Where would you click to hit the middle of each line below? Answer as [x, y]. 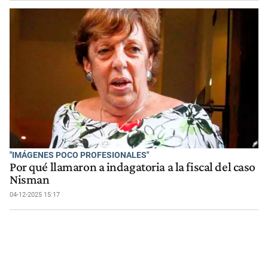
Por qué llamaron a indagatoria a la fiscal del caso [133, 167]
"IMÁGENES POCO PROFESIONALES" [79, 155]
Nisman [30, 179]
